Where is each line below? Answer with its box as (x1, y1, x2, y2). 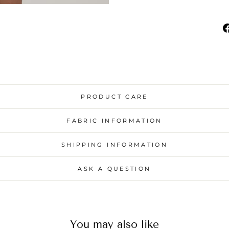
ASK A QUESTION (78, 165, 151, 172)
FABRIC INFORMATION (66, 117, 163, 124)
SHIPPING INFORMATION (61, 141, 168, 148)
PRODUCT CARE (81, 93, 148, 100)
